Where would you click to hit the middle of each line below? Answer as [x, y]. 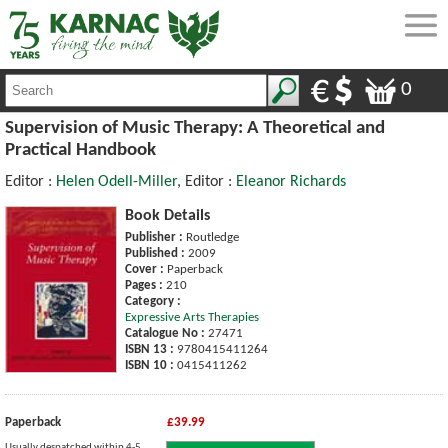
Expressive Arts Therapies [192, 317]
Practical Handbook [80, 150]
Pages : [144, 285]
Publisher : [154, 237]
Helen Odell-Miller [116, 181]
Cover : [144, 269]
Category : [153, 301]
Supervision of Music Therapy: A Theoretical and [195, 128]
